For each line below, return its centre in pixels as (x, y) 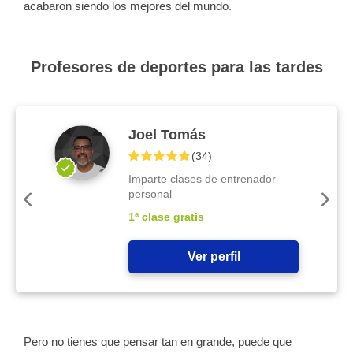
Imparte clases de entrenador (203, 179)
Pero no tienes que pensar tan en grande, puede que (158, 342)
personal (150, 194)
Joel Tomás (167, 135)
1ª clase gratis (167, 217)
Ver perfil (214, 256)
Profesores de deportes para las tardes (176, 67)
